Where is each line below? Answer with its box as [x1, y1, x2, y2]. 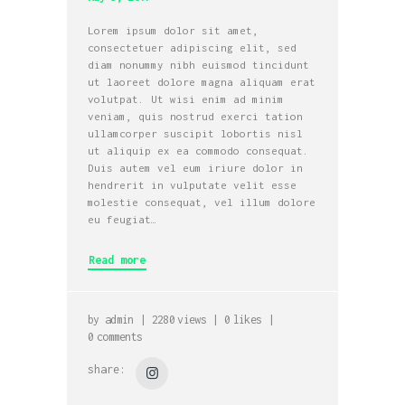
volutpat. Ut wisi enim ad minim [88, 92, 285, 105]
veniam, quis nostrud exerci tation [88, 109, 304, 122]
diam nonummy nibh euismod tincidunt [88, 58, 310, 71]
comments [96, 329, 143, 344]
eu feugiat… [88, 212, 158, 225]
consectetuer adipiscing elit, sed [88, 41, 297, 53]
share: [88, 363, 127, 377]
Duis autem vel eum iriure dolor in [88, 161, 304, 174]
